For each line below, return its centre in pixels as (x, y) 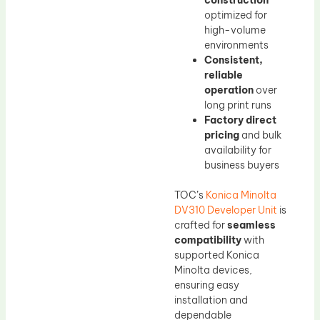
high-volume (235, 30)
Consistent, (234, 60)
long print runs (238, 105)
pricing (222, 135)
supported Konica (217, 255)
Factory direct (240, 120)
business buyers (242, 165)
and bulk (260, 135)
